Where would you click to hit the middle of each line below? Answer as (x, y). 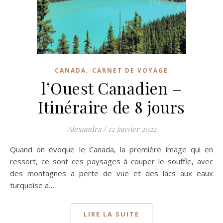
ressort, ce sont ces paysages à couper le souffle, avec (111, 161)
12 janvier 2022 (132, 129)
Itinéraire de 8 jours (111, 107)
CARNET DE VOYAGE (130, 70)
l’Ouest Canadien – (111, 88)
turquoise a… (32, 185)
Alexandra (84, 129)
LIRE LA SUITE (111, 214)
